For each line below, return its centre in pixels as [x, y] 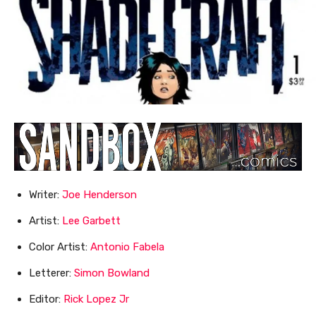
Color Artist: [60, 247]
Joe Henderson [99, 195]
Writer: [45, 195]
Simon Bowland [112, 273]
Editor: [46, 299]
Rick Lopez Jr [96, 299]
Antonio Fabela [127, 247]
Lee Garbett [91, 221]
